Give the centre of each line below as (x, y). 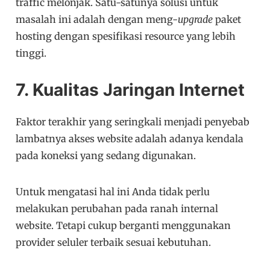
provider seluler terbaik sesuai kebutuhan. (114, 243)
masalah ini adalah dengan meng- (97, 20)
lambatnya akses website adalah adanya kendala (130, 139)
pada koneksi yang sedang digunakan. (106, 156)
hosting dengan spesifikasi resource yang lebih (126, 36)
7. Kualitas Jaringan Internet (130, 90)
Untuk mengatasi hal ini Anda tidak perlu (113, 192)
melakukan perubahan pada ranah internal (117, 209)
